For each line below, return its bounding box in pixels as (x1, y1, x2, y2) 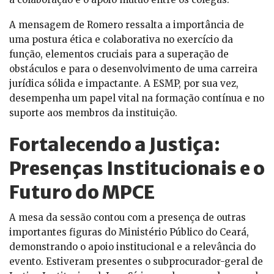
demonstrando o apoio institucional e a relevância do (9, 241, 256, 253)
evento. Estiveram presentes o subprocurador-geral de (9, 256, 263, 268)
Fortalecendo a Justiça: (9, 133, 220, 157)
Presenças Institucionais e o (9, 157, 265, 180)
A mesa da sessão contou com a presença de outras (9, 212, 246, 224)
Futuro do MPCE (9, 180, 155, 204)
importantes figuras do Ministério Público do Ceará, (9, 226, 249, 239)
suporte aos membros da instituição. (9, 107, 177, 119)
